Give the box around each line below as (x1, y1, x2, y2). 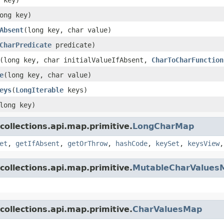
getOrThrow (67, 139, 107, 147)
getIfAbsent (15, 139, 59, 147)
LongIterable (15, 85, 63, 94)
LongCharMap (132, 121, 194, 131)
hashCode (115, 139, 147, 147)
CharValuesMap (132, 204, 202, 214)
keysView (187, 139, 219, 147)
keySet (155, 139, 179, 147)
